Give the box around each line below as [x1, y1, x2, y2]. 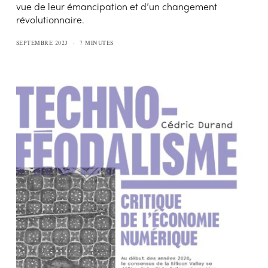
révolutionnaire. [16, 12, 84, 26]
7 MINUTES [80, 38, 114, 47]
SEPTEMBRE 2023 [16, 38, 68, 47]
